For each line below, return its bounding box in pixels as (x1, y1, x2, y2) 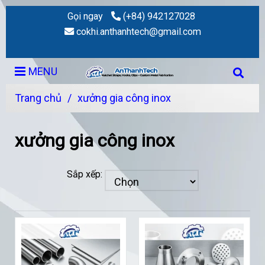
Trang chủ (15, 92, 62, 104)
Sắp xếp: (66, 169, 102, 180)
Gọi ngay (67, 11, 103, 22)
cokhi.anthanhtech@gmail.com (76, 26, 201, 37)
